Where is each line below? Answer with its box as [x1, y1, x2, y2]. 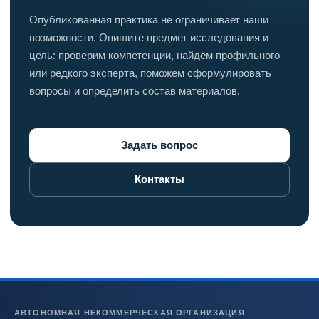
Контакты [135, 173, 184, 187]
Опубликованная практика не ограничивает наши [29, 13, 268, 27]
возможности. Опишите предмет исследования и [29, 31, 268, 45]
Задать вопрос [121, 139, 198, 152]
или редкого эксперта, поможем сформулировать [29, 66, 271, 80]
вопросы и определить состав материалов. [29, 84, 240, 98]
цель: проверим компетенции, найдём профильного [29, 48, 280, 63]
